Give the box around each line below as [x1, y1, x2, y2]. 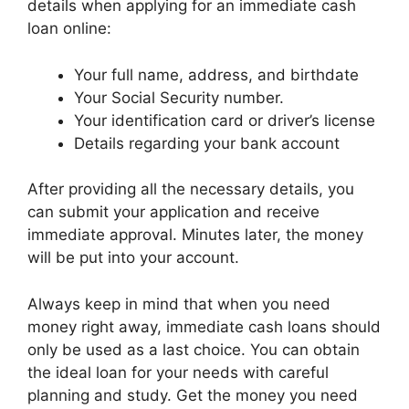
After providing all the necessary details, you [27, 180, 354, 198]
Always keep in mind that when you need [27, 294, 330, 313]
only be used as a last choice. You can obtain [27, 340, 360, 359]
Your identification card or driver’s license [74, 110, 375, 130]
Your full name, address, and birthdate [74, 65, 359, 84]
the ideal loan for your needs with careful [27, 362, 329, 382]
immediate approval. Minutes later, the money [27, 225, 363, 244]
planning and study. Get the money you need [27, 385, 358, 404]
